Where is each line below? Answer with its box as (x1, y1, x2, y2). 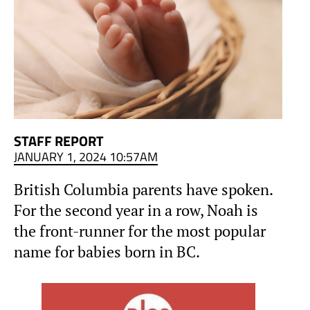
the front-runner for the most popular (14, 221, 266, 241)
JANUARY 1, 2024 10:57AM (14, 147, 158, 167)
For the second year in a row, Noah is (14, 201, 258, 221)
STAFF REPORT (14, 130, 104, 152)
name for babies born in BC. (14, 242, 200, 262)
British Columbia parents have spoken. (14, 180, 273, 200)
